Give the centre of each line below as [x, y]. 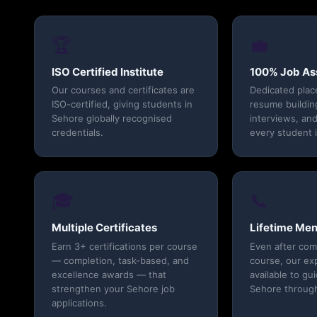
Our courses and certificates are [123, 90]
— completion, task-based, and [120, 260]
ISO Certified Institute [108, 71]
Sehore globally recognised [112, 119]
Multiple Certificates [104, 228]
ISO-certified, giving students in [122, 104]
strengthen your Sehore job [113, 288]
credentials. [77, 133]
